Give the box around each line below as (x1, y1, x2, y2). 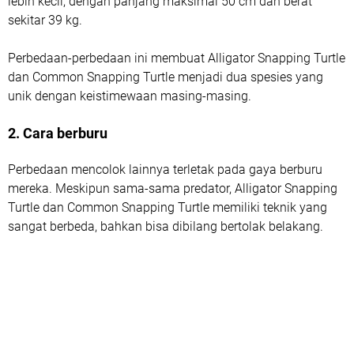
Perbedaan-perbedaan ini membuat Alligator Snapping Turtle (8, 50, 345, 66)
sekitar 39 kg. (8, 12, 82, 28)
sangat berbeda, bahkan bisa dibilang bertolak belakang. (8, 218, 323, 234)
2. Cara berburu (8, 124, 107, 141)
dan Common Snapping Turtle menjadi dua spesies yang (8, 69, 323, 85)
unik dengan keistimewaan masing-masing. (8, 88, 251, 104)
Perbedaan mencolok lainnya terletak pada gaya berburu (8, 161, 322, 177)
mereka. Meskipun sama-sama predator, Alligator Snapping (8, 180, 337, 196)
